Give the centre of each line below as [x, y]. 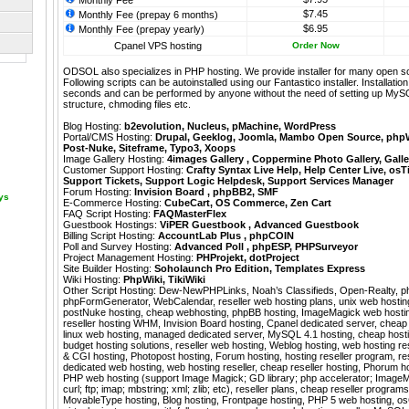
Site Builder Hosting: [109, 269]
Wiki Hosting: [93, 280]
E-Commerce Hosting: [114, 203]
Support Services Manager [330, 181]
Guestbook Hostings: [111, 225]
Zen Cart [311, 203]
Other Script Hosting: [111, 291]
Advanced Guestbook [306, 225]
